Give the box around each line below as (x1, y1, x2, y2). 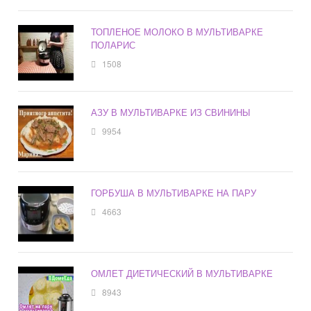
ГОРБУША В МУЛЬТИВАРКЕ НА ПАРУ (91, 186, 257, 200)
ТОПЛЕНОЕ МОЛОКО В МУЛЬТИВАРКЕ (91, 25, 264, 39)
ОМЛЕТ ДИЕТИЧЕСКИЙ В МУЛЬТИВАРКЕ (91, 267, 274, 280)
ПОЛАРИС (91, 38, 136, 52)
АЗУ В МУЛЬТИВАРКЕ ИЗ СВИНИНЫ (91, 106, 251, 119)
